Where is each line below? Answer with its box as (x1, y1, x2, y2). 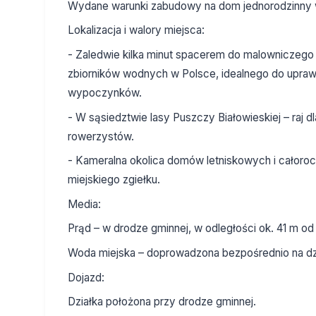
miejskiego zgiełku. (68, 173, 160, 187)
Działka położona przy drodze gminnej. (68, 295, 256, 309)
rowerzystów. (68, 129, 134, 143)
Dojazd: (68, 270, 104, 284)
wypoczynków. (68, 86, 142, 99)
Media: (68, 197, 101, 211)
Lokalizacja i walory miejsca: (68, 23, 205, 37)
